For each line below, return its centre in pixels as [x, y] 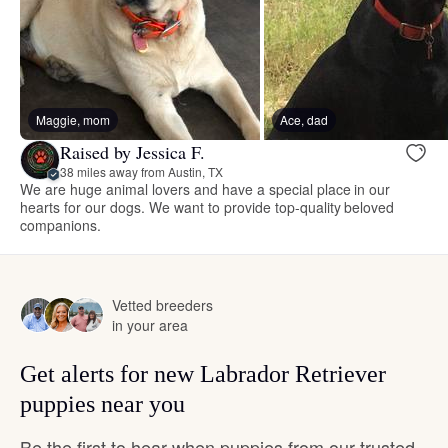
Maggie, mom [73, 120]
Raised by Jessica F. [132, 151]
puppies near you [102, 404]
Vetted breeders [162, 305]
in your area [150, 325]
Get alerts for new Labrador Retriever [203, 374]
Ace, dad [304, 120]
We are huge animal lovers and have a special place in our [205, 189]
